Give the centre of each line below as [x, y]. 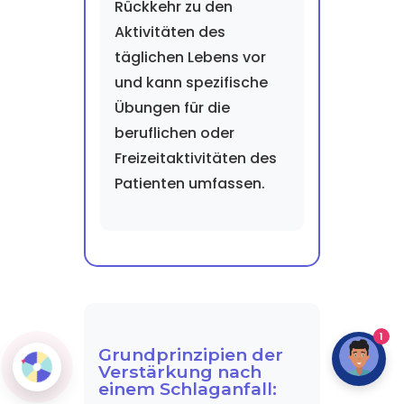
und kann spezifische [191, 83]
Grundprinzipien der [190, 354]
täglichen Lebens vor [190, 57]
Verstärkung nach [179, 372]
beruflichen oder [174, 133]
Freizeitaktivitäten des [195, 158]
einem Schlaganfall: [187, 389]
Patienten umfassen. [189, 184]
